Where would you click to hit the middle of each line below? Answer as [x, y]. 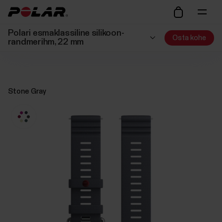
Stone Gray [27, 92]
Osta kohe [190, 38]
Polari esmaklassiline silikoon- [66, 33]
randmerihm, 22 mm [46, 42]
